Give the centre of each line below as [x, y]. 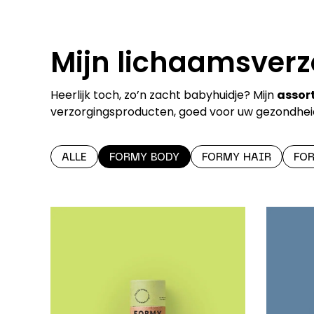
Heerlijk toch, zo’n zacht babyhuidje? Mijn [164, 95]
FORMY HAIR [237, 158]
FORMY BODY [144, 158]
